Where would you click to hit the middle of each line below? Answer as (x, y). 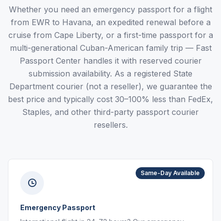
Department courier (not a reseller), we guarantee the (110, 86)
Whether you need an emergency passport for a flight (110, 9)
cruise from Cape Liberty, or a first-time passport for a (110, 35)
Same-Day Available (170, 173)
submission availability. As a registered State (110, 74)
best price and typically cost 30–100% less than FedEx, (110, 99)
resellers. (110, 125)
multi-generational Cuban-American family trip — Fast (110, 48)
